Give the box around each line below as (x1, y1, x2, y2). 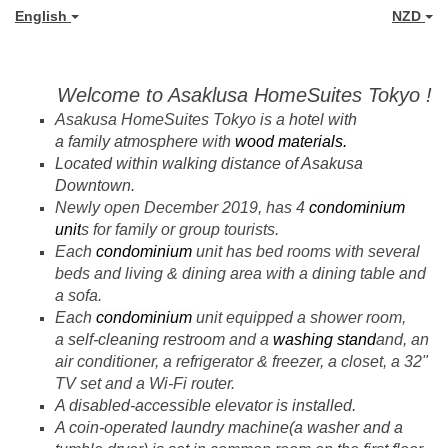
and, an (376, 331, 429, 348)
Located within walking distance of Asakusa (55, 155, 363, 172)
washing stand (273, 331, 376, 348)
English (15, 8, 71, 24)
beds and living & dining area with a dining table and (55, 265, 426, 282)
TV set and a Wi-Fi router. (55, 375, 235, 392)
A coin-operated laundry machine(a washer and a (55, 419, 403, 436)
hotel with (289, 111, 357, 128)
